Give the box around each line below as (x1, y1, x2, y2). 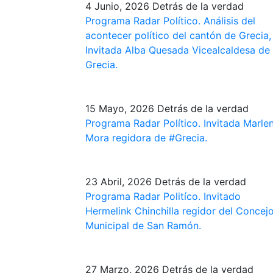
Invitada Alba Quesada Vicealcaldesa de (85, 43, 270, 56)
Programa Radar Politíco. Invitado (85, 190, 241, 202)
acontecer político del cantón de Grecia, (85, 29, 271, 41)
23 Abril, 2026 (85, 175, 152, 188)
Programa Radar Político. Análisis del (85, 14, 255, 27)
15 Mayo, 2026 (85, 102, 154, 115)
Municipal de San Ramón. (85, 219, 201, 232)
